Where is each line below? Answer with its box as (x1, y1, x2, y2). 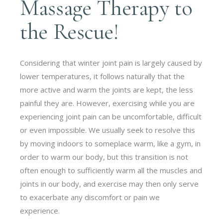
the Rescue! (20, 17, 119, 45)
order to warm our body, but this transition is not (20, 151, 189, 162)
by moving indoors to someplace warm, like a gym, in (20, 138, 201, 148)
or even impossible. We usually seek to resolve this (20, 124, 196, 135)
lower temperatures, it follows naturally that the (20, 71, 185, 81)
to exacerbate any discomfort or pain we (20, 192, 160, 202)
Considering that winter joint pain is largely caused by (20, 57, 203, 68)
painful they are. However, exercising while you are (20, 98, 195, 108)
